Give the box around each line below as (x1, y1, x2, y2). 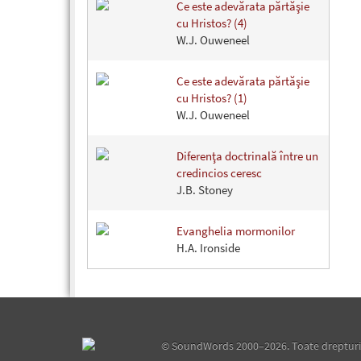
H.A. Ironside (176, 240, 240, 256)
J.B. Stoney (176, 182, 233, 198)
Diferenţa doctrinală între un (176, 148, 318, 164)
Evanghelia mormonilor (176, 223, 295, 239)
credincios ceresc (176, 165, 262, 181)
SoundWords (171, 338, 234, 354)
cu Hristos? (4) (176, 15, 247, 31)
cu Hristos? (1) (176, 90, 247, 106)
